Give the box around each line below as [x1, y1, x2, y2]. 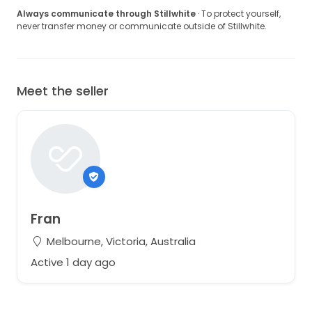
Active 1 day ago [30, 254, 116, 270]
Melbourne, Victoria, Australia [43, 234, 196, 249]
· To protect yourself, [196, 8, 281, 20]
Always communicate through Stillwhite [17, 8, 196, 20]
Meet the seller [17, 82, 109, 100]
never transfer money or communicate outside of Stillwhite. [17, 20, 267, 33]
